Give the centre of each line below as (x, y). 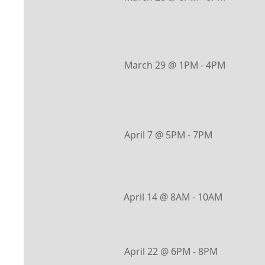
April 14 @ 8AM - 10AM (173, 197)
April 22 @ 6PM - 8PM (171, 251)
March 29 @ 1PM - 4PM (175, 65)
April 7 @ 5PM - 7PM (168, 135)
